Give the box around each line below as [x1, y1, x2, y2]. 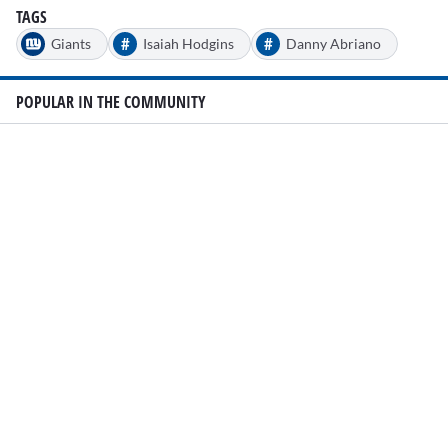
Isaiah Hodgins [143, 35, 234, 53]
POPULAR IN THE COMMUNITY [16, 90, 206, 113]
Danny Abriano [286, 35, 381, 53]
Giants [51, 35, 91, 53]
